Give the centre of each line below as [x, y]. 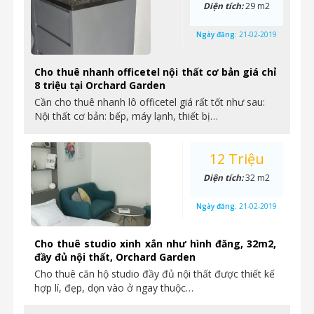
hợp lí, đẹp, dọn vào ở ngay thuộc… [114, 288]
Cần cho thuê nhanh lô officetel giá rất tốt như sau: [150, 102]
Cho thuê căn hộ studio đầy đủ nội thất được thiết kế [155, 274]
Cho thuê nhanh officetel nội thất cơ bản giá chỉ [155, 72]
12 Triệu [237, 159]
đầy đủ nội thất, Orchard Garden [115, 257]
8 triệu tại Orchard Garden [100, 85]
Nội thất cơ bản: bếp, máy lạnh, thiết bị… [126, 116]
